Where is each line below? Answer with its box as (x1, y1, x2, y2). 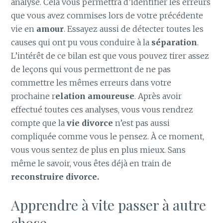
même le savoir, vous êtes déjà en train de (11, 158, 172, 168)
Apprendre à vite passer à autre (11, 196, 207, 215)
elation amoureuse (55, 91, 135, 101)
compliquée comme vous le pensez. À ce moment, (11, 131, 205, 141)
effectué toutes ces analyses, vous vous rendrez (11, 104, 194, 114)
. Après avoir (134, 91, 182, 101)
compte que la (11, 117, 67, 128)
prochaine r (11, 91, 56, 101)
